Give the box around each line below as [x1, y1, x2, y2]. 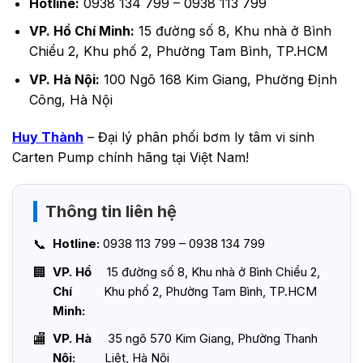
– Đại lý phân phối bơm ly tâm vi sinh [83, 128, 314, 145]
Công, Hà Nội [28, 91, 113, 108]
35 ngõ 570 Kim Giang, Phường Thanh [105, 331, 318, 347]
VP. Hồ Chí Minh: [28, 23, 135, 40]
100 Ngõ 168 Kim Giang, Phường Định [99, 70, 337, 88]
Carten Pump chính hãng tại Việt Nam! [12, 148, 249, 165]
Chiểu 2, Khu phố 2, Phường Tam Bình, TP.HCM [28, 43, 328, 60]
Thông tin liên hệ [45, 202, 177, 222]
